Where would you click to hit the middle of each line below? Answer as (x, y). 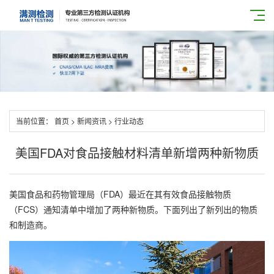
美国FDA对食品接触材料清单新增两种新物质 (137, 153)
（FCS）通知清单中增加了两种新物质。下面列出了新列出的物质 (133, 209)
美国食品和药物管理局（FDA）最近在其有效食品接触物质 (120, 194)
